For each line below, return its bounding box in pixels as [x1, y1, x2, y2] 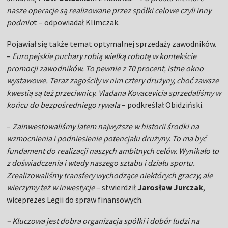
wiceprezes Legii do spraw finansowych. [7, 194, 144, 205]
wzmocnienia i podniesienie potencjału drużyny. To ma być [7, 133, 207, 144]
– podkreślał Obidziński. [120, 100, 204, 110]
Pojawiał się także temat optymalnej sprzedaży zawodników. [7, 39, 217, 49]
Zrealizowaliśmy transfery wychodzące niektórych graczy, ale [7, 170, 213, 180]
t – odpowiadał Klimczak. [34, 17, 122, 27]
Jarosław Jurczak [137, 182, 204, 192]
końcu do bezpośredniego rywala [7, 100, 121, 110]
